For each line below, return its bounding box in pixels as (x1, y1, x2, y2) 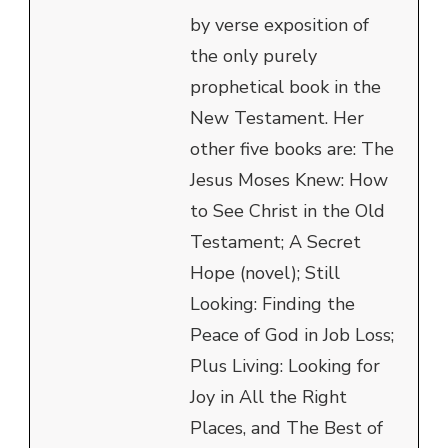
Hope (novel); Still (190, 261, 340, 286)
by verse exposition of (190, 13, 369, 38)
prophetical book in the (190, 75, 381, 100)
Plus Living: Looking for (190, 354, 380, 379)
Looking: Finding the (190, 292, 355, 317)
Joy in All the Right (190, 385, 347, 410)
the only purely (190, 44, 317, 69)
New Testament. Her (190, 106, 364, 131)
